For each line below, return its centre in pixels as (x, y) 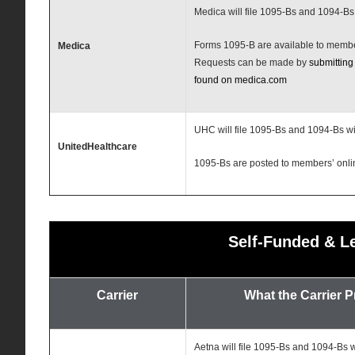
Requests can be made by (251, 63)
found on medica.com (240, 80)
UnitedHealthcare (97, 147)
